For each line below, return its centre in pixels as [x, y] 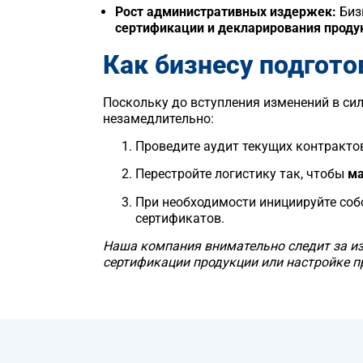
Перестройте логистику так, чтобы [241, 174]
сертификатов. [180, 218]
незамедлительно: [158, 118]
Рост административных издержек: [226, 12]
